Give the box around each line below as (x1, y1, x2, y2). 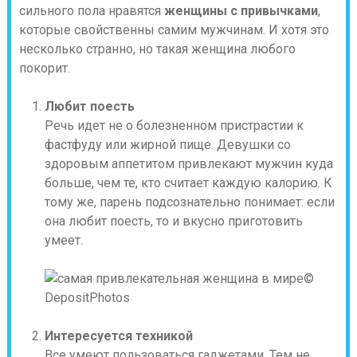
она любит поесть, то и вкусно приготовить (44, 214, 303, 229)
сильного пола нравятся (18, 3, 164, 18)
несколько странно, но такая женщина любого (18, 41, 296, 57)
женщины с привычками (163, 3, 318, 18)
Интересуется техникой (44, 328, 193, 343)
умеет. (44, 233, 83, 248)
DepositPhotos (44, 290, 130, 305)
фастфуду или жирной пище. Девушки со (44, 137, 291, 152)
